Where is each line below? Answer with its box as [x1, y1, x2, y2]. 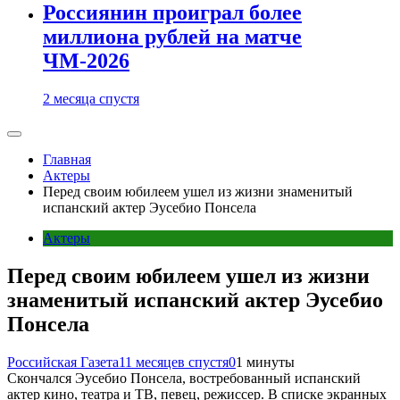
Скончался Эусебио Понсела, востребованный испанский [7, 370, 361, 386]
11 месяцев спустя [119, 354, 229, 370]
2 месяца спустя [43, 91, 139, 106]
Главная [43, 152, 91, 167]
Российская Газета [7, 354, 119, 370]
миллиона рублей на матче [43, 25, 302, 49]
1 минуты [236, 354, 295, 370]
